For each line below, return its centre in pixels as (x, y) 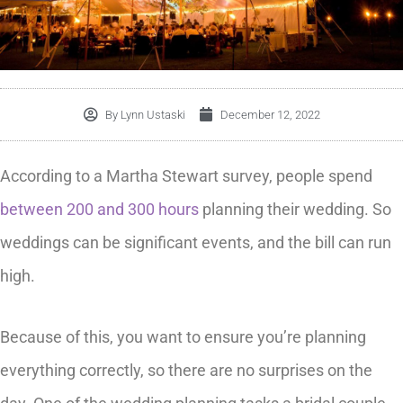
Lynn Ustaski (151, 114)
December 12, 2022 (270, 114)
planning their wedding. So (295, 209)
